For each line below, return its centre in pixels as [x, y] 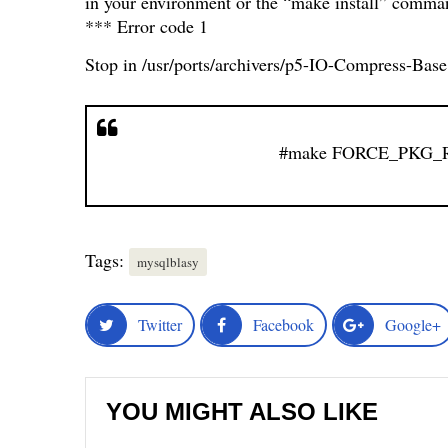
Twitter [159, 325]
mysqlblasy [167, 262]
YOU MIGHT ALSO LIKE [241, 412]
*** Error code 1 [146, 26]
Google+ [412, 325]
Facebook [283, 325]
